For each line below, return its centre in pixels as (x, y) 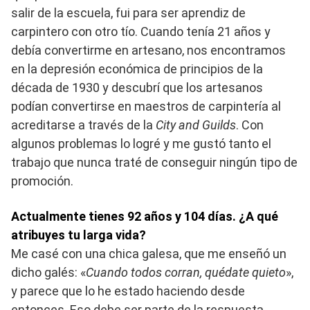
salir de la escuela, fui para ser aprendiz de (128, 13)
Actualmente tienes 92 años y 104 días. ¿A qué (145, 217)
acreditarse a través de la (83, 125)
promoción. (42, 181)
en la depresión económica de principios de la (137, 69)
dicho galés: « (48, 273)
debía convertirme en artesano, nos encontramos (148, 51)
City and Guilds (196, 125)
